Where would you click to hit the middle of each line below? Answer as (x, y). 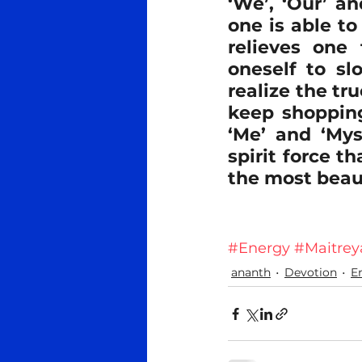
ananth (251, 272)
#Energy (259, 248)
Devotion (311, 272)
